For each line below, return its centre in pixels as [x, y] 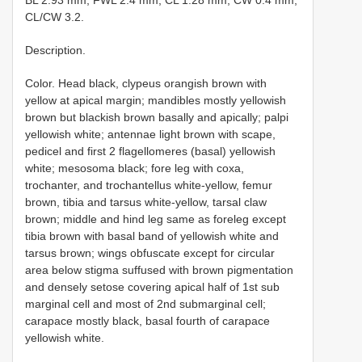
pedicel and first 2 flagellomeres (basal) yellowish [150, 151]
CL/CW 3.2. [55, 17]
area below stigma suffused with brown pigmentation [159, 270]
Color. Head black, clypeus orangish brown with [146, 83]
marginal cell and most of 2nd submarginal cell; [145, 304]
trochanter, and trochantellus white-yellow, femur [149, 185]
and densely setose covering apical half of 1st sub [152, 287]
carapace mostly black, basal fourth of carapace [147, 321]
